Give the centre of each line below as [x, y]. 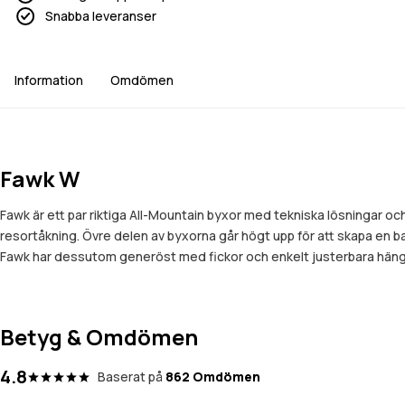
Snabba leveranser [101, 16]
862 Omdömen [213, 376]
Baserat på [130, 376]
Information [49, 80]
